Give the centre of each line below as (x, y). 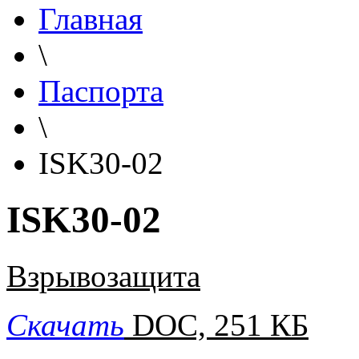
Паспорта (101, 91)
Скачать (65, 325)
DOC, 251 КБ (220, 325)
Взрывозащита (103, 276)
